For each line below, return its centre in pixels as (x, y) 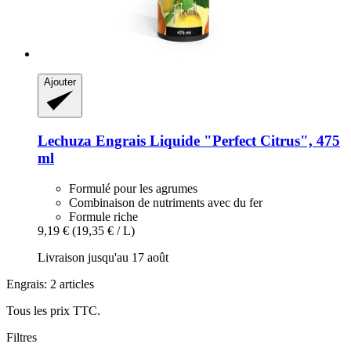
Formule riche (103, 216)
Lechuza (65, 140)
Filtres (22, 337)
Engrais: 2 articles (50, 284)
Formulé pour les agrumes (133, 188)
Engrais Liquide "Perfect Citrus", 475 (216, 140)
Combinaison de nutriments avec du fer (166, 202)
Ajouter (60, 82)
